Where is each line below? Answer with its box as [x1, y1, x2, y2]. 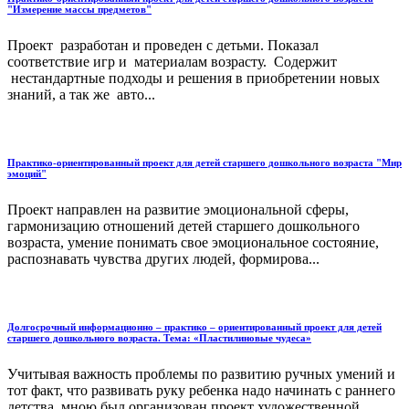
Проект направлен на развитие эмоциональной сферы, [7, 201, 349, 217]
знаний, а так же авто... [7, 86, 155, 102]
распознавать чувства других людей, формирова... [7, 250, 320, 267]
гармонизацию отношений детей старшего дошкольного [7, 217, 360, 234]
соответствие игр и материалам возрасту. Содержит [7, 53, 337, 69]
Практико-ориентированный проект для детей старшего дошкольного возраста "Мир [7, 156, 402, 168]
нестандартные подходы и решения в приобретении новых [7, 69, 380, 86]
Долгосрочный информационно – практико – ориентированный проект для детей [7, 320, 382, 332]
